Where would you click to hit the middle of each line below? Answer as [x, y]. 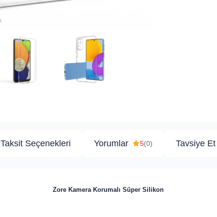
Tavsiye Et [196, 144]
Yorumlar [111, 144]
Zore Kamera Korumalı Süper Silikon [108, 190]
